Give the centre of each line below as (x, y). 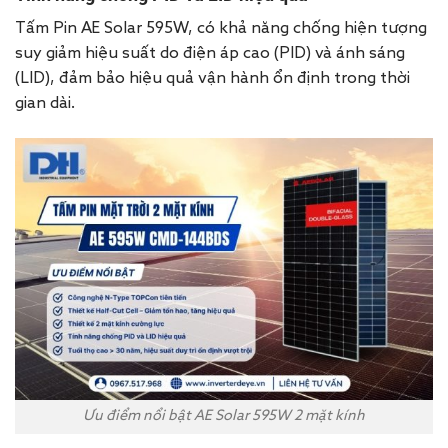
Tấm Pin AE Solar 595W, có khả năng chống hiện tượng (221, 29)
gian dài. (45, 104)
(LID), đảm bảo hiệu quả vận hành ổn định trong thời (212, 79)
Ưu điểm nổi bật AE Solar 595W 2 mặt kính (224, 416)
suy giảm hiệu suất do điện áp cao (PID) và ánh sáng (210, 54)
